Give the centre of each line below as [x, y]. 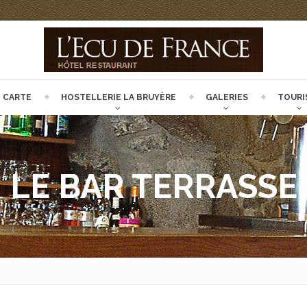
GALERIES [226, 97]
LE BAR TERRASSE [153, 186]
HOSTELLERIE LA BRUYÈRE [118, 97]
